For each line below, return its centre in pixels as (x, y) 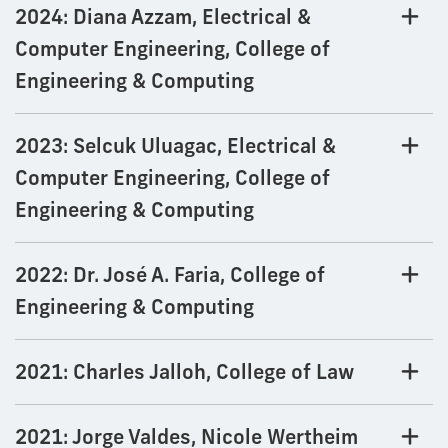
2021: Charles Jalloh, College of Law (184, 372)
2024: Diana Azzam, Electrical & (163, 17)
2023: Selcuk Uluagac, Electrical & (175, 146)
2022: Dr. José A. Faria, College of (170, 275)
